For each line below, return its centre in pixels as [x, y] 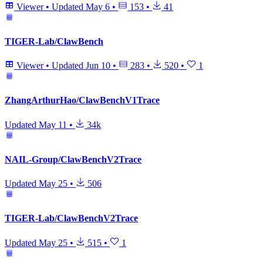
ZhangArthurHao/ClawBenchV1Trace [82, 100]
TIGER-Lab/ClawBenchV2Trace [71, 218]
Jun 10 [98, 66]
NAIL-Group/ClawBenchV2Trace [73, 159]
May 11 [53, 124]
